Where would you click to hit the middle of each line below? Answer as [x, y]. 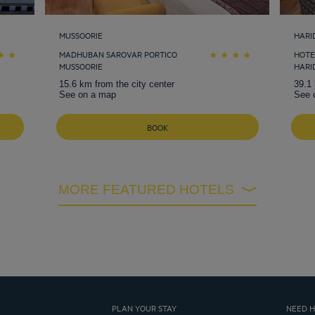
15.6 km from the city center [117, 84]
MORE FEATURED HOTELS [152, 189]
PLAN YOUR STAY [144, 307]
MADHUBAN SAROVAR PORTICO [118, 53]
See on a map [88, 94]
